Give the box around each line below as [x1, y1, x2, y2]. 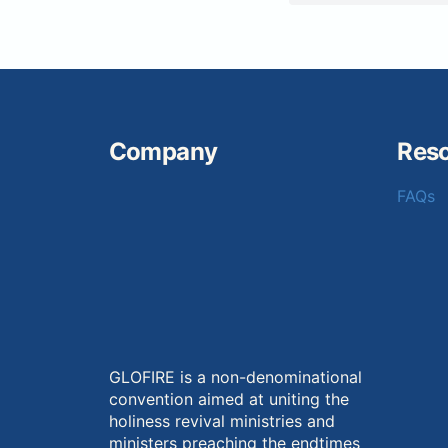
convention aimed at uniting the [108, 388, 349, 409]
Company [108, 136, 218, 166]
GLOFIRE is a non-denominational [108, 366, 362, 387]
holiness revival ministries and [108, 410, 335, 431]
